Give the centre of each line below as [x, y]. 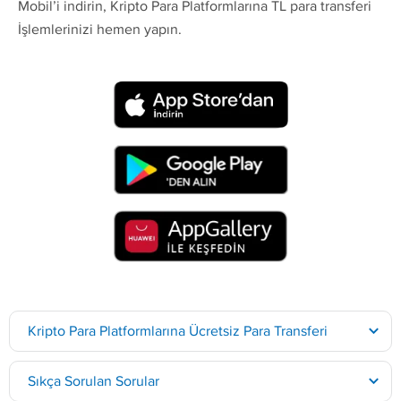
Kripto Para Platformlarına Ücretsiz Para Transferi [178, 330]
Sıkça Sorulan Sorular [94, 380]
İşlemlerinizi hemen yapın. [100, 30]
